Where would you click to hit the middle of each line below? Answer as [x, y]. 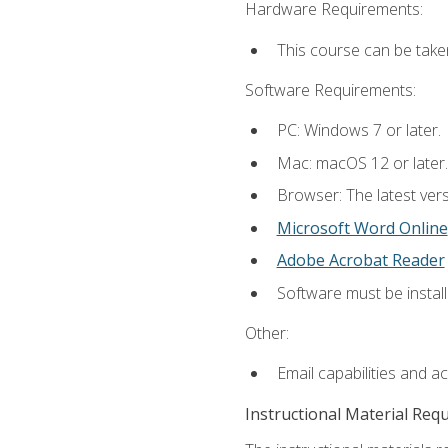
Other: [266, 333]
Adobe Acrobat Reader [360, 260]
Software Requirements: [330, 89]
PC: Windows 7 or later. [358, 130]
